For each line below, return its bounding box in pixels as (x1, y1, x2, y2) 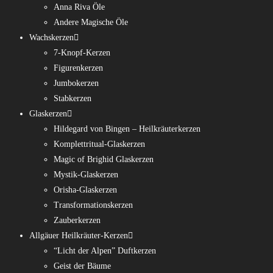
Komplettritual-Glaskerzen (54, 140, 145, 149)
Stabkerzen (54, 94, 91, 103)
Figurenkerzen (54, 63, 103, 73)
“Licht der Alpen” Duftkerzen (54, 246, 156, 255)
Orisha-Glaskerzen (54, 185, 117, 194)
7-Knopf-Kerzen (54, 48, 110, 57)
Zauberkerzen (54, 216, 101, 225)
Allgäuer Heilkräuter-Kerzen (29, 231, 128, 240)
